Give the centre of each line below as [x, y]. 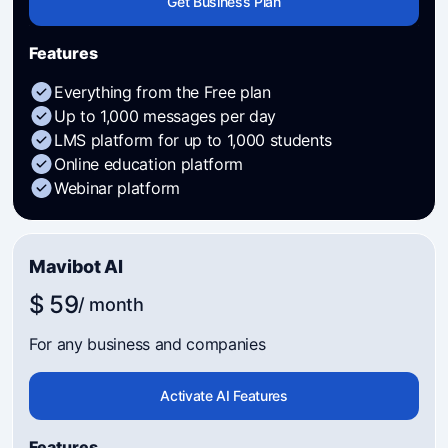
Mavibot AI [76, 266]
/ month [111, 304]
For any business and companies [147, 344]
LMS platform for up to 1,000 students [193, 140]
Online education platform [148, 164]
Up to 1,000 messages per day [165, 116]
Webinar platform [117, 188]
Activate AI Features [224, 395]
